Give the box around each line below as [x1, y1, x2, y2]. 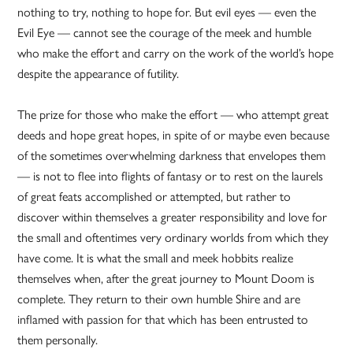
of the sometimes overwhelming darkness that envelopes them [17, 146, 326, 165]
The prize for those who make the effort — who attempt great [17, 105, 329, 124]
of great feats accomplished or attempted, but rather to [17, 187, 292, 206]
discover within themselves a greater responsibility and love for [17, 207, 328, 226]
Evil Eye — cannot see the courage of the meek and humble [17, 23, 312, 42]
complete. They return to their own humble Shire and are [17, 289, 301, 308]
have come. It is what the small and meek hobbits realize [17, 248, 294, 267]
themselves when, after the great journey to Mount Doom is [17, 269, 315, 288]
